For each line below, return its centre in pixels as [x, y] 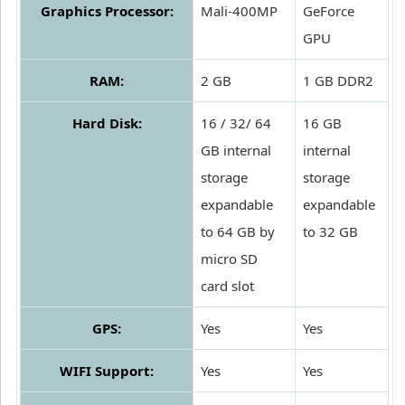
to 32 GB [330, 232]
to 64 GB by [238, 232]
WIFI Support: [107, 371]
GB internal [236, 151]
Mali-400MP [239, 11]
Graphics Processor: [107, 11]
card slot [227, 286]
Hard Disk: [107, 123]
